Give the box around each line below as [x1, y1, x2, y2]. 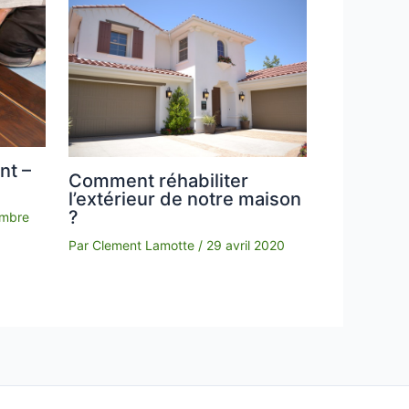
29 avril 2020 [205, 237, 285, 254]
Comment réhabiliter [68, 170, 248, 193]
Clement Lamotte [91, 237, 198, 254]
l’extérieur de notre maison [68, 188, 301, 211]
